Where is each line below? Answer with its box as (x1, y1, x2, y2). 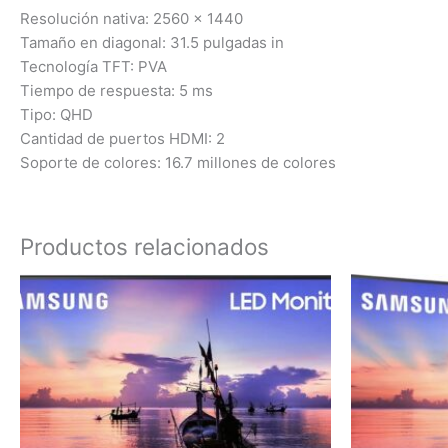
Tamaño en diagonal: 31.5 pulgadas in (20, 32, 284, 52)
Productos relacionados (20, 232, 269, 260)
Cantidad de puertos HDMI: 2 (20, 128, 225, 148)
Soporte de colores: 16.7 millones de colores (20, 152, 336, 172)
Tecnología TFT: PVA (20, 56, 167, 76)
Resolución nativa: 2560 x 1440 (20, 8, 243, 28)
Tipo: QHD (20, 104, 93, 124)
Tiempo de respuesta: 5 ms (20, 80, 213, 100)
